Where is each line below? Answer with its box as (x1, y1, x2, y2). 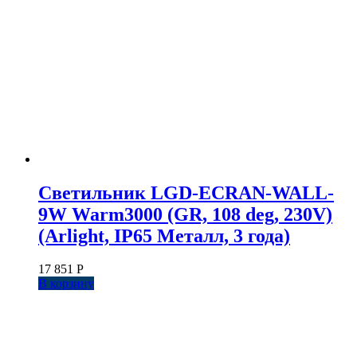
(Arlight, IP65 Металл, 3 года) (38, 225, 290, 246)
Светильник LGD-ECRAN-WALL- (38, 182, 334, 203)
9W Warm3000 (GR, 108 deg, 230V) (38, 203, 332, 225)
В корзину (38, 277, 94, 291)
